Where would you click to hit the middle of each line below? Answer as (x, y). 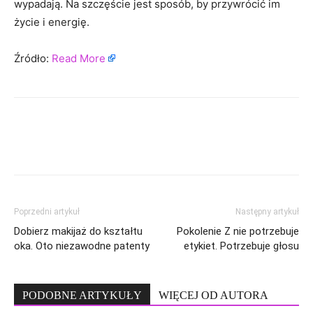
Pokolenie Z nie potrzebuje (238, 231)
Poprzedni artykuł (47, 212)
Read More (79, 58)
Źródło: (33, 58)
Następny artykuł (267, 212)
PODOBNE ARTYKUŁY (82, 295)
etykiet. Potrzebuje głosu (241, 246)
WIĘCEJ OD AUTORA (213, 295)
